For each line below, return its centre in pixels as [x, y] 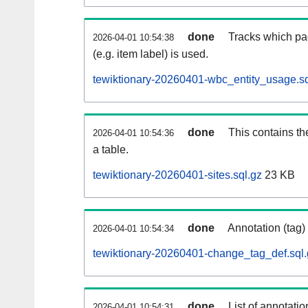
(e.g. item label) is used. [151, 54]
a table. [111, 150]
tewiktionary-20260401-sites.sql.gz [177, 175]
